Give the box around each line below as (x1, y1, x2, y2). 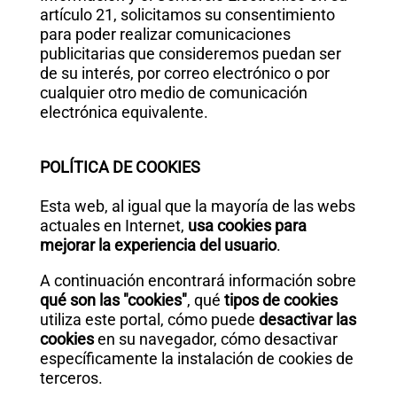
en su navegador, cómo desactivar (93, 330, 338, 348)
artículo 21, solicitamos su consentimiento (39, 5, 335, 24)
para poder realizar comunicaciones (39, 25, 291, 43)
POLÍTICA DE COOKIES (39, 158, 200, 176)
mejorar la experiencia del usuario (39, 236, 276, 254)
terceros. (39, 369, 103, 387)
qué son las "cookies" (39, 291, 187, 309)
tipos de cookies (223, 291, 338, 309)
